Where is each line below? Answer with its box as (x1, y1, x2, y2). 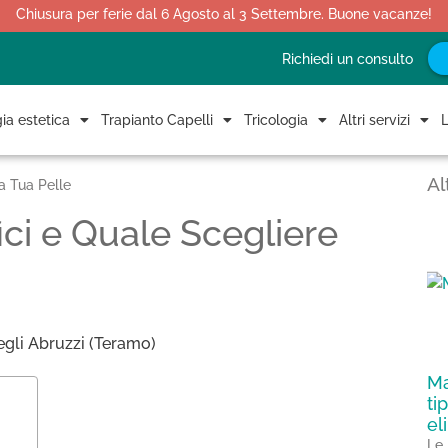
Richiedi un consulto (282, 50, 413, 67)
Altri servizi (339, 112, 410, 129)
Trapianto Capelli (101, 112, 213, 129)
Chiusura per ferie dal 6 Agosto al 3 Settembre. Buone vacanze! (16, 6, 432, 22)
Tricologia (244, 112, 308, 129)
